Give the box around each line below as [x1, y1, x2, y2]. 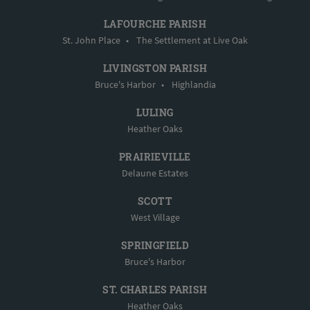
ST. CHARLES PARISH [102, 283, 208, 297]
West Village [130, 211, 180, 224]
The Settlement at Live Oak [136, 34, 248, 47]
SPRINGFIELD [120, 239, 190, 253]
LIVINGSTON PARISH [102, 62, 208, 75]
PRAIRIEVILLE [119, 150, 191, 164]
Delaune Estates [122, 167, 188, 180]
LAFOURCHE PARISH [103, 17, 207, 31]
